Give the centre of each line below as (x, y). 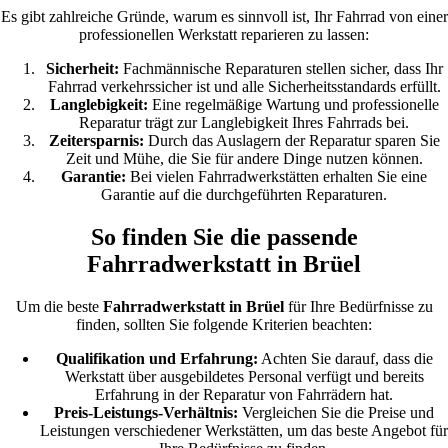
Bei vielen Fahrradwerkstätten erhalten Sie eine (276, 176)
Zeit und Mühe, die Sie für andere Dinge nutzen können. (244, 158)
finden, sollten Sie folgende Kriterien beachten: (224, 324)
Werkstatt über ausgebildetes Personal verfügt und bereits (244, 376)
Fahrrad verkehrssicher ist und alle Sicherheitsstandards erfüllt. (244, 86)
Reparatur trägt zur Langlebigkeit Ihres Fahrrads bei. (244, 122)
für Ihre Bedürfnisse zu (358, 306)
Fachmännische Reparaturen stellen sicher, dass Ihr (280, 68)
